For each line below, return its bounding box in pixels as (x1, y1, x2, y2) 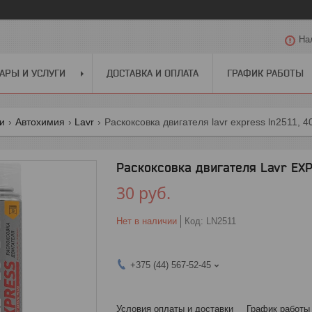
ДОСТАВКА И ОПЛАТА (107, 67, 198, 79)
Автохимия (15, 116, 65, 127)
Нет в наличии (116, 215, 177, 226)
